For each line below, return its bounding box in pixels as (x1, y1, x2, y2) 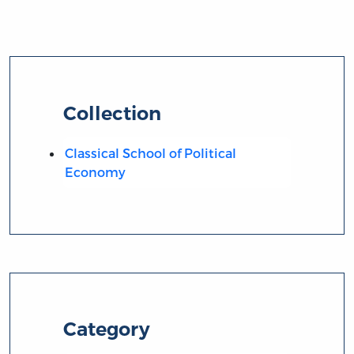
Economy (64, 164, 126, 179)
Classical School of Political (64, 145, 236, 160)
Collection (63, 101, 162, 125)
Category (63, 318, 151, 341)
